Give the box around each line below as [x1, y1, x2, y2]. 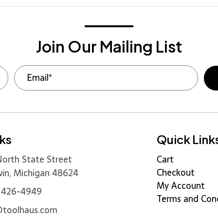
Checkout [156, 165, 195, 180]
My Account [156, 178, 205, 193]
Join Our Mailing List [36, 36, 182, 56]
